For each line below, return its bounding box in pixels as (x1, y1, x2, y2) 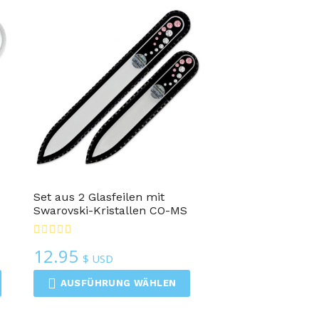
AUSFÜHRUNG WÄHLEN (60, 277, 177, 288)
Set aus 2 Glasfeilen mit (33, 189, 165, 204)
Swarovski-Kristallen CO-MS (33, 203, 188, 217)
